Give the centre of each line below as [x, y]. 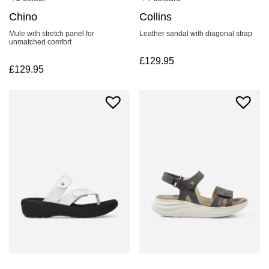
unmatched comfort [40, 42]
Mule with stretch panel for [52, 34]
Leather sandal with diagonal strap [196, 34]
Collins [156, 17]
